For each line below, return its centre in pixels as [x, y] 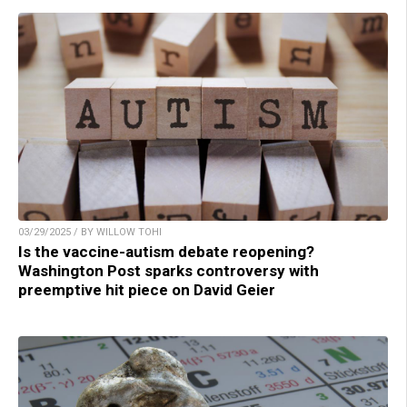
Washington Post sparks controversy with [169, 270]
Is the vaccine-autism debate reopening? [166, 251]
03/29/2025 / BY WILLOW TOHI [90, 232]
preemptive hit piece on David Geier [147, 289]
